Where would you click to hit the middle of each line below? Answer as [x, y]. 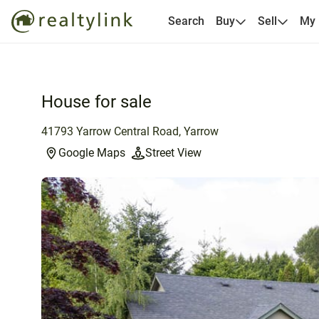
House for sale [96, 102]
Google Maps [92, 153]
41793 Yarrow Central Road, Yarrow [130, 131]
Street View [173, 153]
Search [186, 21]
